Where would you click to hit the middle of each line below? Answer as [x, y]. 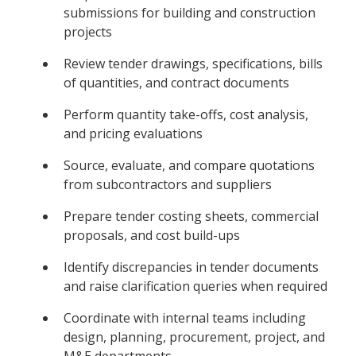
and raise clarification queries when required [195, 286]
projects [88, 31]
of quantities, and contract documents [176, 82]
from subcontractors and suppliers [168, 184]
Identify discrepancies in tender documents [191, 267]
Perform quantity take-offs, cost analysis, [186, 114]
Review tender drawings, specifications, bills [193, 63]
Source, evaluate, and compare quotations [189, 165]
